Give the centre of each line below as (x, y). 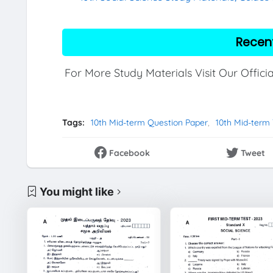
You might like (76, 191)
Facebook (130, 153)
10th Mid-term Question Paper (149, 122)
